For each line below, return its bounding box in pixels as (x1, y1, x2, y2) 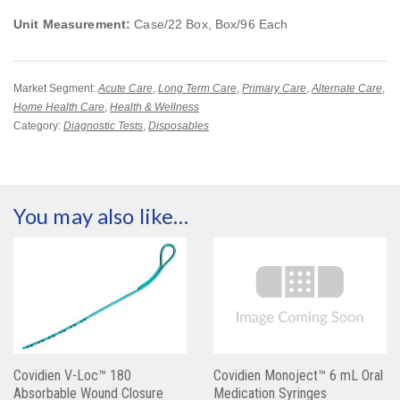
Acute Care (98, 82, 153, 96)
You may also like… (13, 203, 189, 229)
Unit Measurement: (13, 17, 131, 32)
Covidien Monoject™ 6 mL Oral (213, 367, 383, 385)
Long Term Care (158, 82, 237, 96)
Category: (13, 120, 63, 133)
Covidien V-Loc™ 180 (13, 367, 131, 385)
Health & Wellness (110, 101, 199, 114)
